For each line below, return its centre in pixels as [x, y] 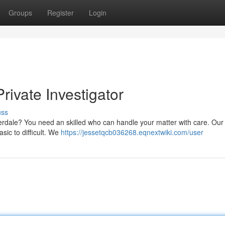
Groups [20, 13]
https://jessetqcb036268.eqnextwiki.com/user [132, 132]
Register [61, 13]
